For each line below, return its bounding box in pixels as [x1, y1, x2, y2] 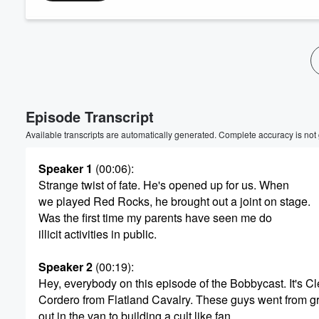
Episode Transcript [26, 106, 154, 127]
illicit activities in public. [38, 226, 157, 242]
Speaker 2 [38, 258, 93, 275]
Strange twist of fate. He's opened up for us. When [38, 177, 289, 193]
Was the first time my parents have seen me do [38, 209, 272, 226]
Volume [250, 59, 288, 72]
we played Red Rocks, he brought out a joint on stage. [38, 193, 310, 209]
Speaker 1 [38, 160, 93, 177]
